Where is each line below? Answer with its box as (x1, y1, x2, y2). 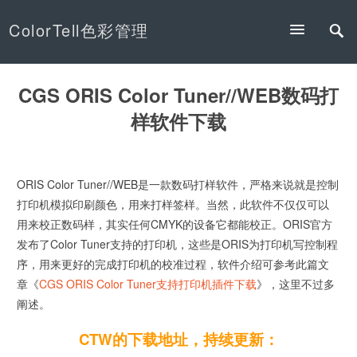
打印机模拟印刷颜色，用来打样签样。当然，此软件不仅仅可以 (17, 196, 330, 213)
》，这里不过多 (257, 276, 335, 292)
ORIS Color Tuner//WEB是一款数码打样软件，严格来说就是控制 (17, 176, 339, 193)
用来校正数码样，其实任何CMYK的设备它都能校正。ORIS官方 (17, 216, 333, 233)
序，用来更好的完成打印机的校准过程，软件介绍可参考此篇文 (17, 256, 330, 273)
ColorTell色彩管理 (9, 18, 149, 41)
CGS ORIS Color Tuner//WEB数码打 (18, 81, 339, 109)
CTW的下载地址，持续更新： (78, 328, 279, 351)
